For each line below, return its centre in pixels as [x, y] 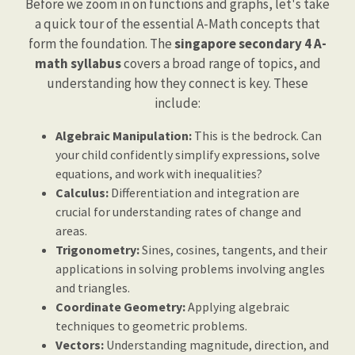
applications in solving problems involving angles [190, 269]
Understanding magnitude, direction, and [216, 345]
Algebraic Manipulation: [124, 136]
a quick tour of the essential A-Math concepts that [177, 24]
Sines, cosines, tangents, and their [233, 250]
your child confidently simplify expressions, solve [188, 155]
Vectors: [80, 345]
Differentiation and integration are [204, 193]
